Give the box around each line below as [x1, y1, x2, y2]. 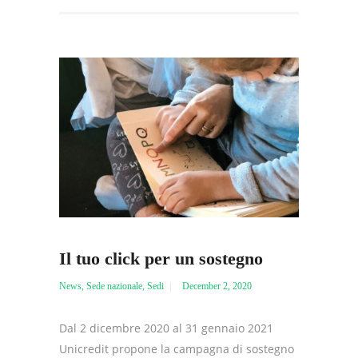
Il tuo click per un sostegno [59, 248, 263, 268]
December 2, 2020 [182, 280, 252, 292]
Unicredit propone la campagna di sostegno [59, 340, 294, 356]
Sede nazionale [86, 280, 142, 292]
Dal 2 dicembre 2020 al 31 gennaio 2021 [59, 320, 273, 336]
